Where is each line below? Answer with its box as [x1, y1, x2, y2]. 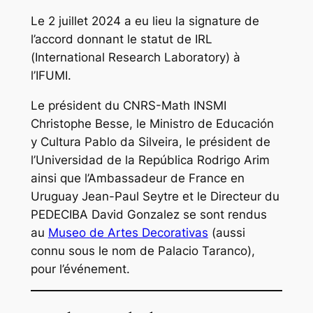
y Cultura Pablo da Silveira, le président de [30, 135, 270, 150]
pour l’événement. [30, 262, 130, 277]
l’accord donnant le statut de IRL [30, 32, 212, 47]
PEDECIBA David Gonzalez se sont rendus [30, 208, 267, 222]
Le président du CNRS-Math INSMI [30, 99, 226, 113]
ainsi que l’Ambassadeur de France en [30, 171, 245, 186]
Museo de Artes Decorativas [48, 226, 208, 240]
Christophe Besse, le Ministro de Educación [30, 117, 274, 131]
